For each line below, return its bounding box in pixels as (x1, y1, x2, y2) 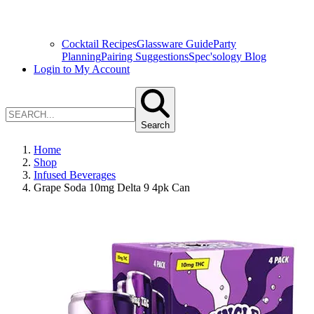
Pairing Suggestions (101, 50, 189, 62)
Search (141, 120, 170, 130)
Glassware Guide (137, 38, 213, 50)
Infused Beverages (34, 169, 116, 181)
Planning (62, 50, 101, 62)
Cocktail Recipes (62, 38, 137, 50)
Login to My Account (34, 63, 130, 75)
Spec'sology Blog (189, 50, 266, 62)
